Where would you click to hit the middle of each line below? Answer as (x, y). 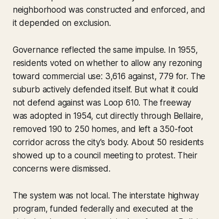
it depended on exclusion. (62, 23)
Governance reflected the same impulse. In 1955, (105, 50)
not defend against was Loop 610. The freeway (102, 103)
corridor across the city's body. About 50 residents (108, 142)
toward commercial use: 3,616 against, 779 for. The (109, 77)
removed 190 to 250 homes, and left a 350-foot (103, 129)
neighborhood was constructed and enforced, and (109, 10)
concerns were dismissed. (61, 169)
